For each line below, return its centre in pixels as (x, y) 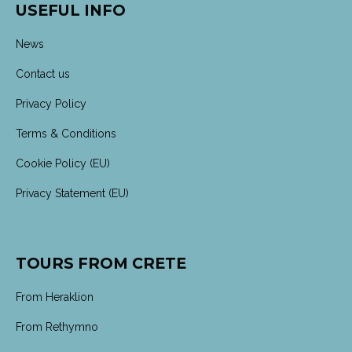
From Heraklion (55, 297)
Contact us (43, 73)
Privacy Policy (51, 103)
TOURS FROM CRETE (101, 263)
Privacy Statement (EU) (72, 193)
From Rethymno (57, 326)
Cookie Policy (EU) (63, 163)
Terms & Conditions (66, 133)
